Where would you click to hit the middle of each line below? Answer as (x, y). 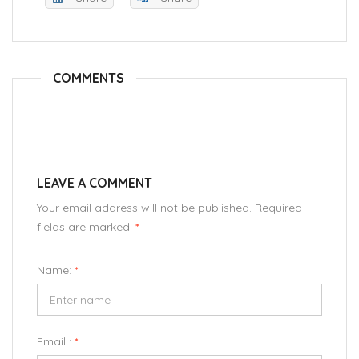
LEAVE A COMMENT (95, 183)
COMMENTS (89, 78)
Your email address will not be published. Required (169, 208)
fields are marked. (86, 227)
